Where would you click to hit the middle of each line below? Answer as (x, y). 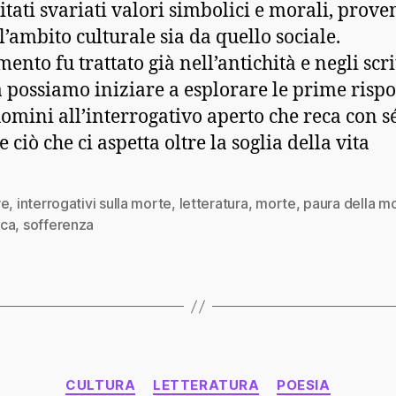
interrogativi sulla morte (94, 203)
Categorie (232, 377)
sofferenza (58, 225)
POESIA (304, 385)
